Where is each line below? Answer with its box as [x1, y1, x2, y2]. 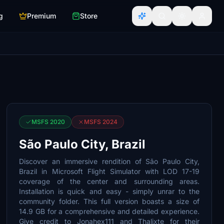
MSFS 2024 [84, 118, 118, 125]
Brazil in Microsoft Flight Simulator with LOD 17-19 [19, 167, 199, 175]
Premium [27, 11, 56, 20]
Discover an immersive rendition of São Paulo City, [19, 157, 199, 165]
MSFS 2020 [31, 118, 65, 125]
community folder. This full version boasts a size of [19, 197, 199, 205]
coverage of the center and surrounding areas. [19, 177, 199, 185]
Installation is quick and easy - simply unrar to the [19, 187, 199, 195]
